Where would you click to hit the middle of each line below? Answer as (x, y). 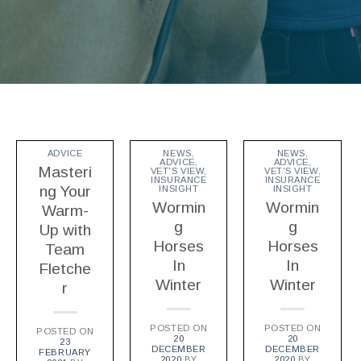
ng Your (65, 191)
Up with (65, 230)
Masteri (65, 172)
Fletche (65, 268)
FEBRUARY (65, 352)
